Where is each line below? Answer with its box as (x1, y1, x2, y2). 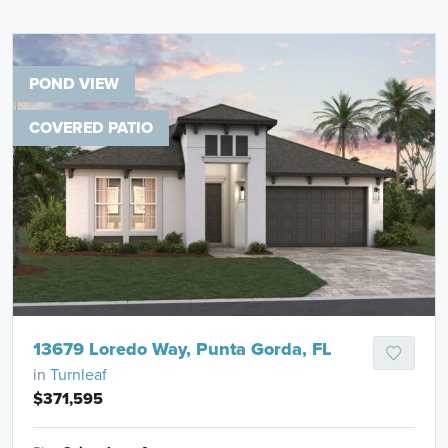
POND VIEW (28, 71, 119, 95)
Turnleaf (49, 362, 107, 386)
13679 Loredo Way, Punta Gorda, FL (32, 335, 332, 362)
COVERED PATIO (28, 115, 153, 139)
